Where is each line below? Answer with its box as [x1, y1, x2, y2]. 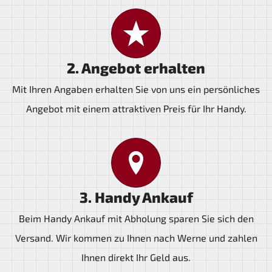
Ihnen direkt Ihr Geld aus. [81, 251, 191, 263]
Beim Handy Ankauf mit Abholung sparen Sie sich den [18, 212, 254, 224]
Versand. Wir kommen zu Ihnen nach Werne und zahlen [15, 232, 257, 243]
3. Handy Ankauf [79, 188, 193, 206]
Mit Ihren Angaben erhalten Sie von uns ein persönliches [12, 83, 260, 95]
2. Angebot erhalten [67, 59, 205, 76]
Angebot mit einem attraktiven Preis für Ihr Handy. [25, 103, 246, 114]
